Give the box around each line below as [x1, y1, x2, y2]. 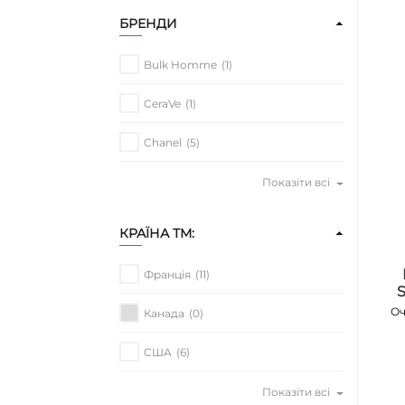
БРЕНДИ [119, 15, 177, 33]
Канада [144, 306, 184, 320]
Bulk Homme [144, 57, 217, 71]
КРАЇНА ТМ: [119, 225, 194, 242]
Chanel [144, 135, 182, 149]
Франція [144, 267, 191, 281]
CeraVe [144, 96, 181, 110]
